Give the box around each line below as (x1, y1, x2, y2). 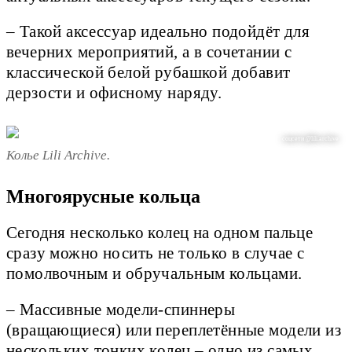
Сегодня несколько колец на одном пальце (6, 224, 313, 242)
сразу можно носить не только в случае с (6, 244, 305, 262)
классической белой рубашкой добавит (6, 64, 291, 82)
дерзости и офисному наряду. (6, 84, 222, 102)
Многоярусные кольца (6, 186, 200, 207)
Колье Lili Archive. (6, 147, 110, 163)
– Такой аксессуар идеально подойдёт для (6, 23, 310, 41)
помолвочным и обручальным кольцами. (6, 265, 302, 283)
